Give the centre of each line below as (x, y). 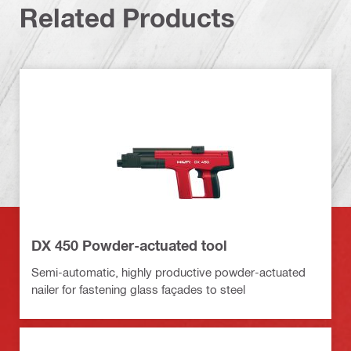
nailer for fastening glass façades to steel (138, 289)
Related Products (127, 17)
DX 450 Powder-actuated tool (129, 246)
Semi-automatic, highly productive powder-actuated (168, 272)
